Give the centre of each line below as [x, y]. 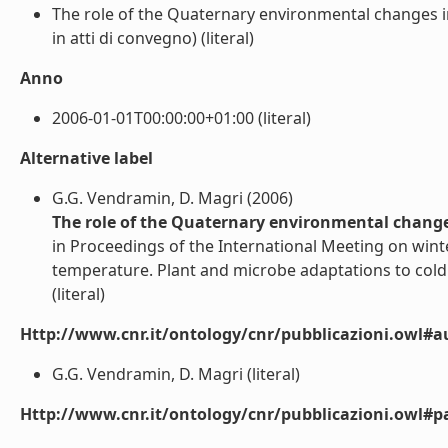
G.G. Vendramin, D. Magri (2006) [172, 198]
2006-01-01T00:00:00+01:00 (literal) [181, 118]
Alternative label [86, 158]
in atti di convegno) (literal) [153, 38]
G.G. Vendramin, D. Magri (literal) [176, 374]
